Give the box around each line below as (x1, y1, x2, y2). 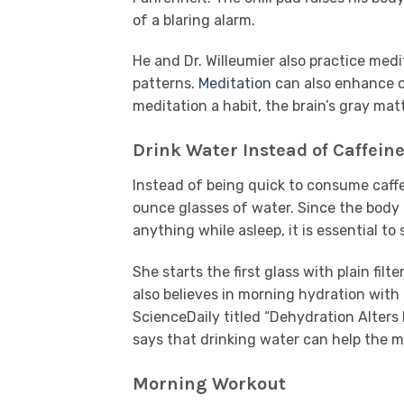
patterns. (133, 75, 195, 93)
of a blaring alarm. (133, 11, 255, 29)
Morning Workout (133, 372, 286, 394)
